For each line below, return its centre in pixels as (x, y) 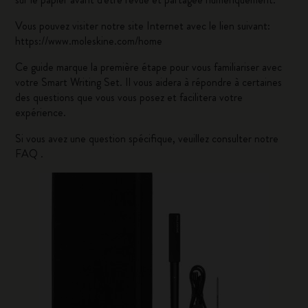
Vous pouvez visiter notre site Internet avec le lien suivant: (143, 26)
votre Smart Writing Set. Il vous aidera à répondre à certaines (149, 82)
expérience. (41, 112)
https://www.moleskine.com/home (89, 41)
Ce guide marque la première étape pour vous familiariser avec (149, 67)
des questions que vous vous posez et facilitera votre (129, 97)
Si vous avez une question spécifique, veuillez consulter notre (147, 139)
